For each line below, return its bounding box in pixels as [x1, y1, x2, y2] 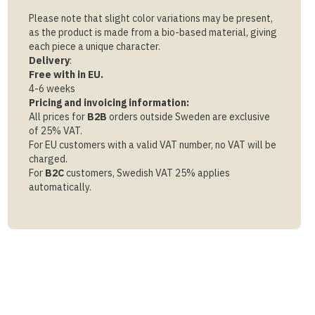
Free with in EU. [28, 68, 103, 81]
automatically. [28, 181, 91, 193]
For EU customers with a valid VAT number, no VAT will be [28, 139, 276, 151]
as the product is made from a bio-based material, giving [28, 26, 277, 39]
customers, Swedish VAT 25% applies [63, 167, 230, 179]
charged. [28, 153, 67, 165]
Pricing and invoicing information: [28, 96, 189, 109]
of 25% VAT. [28, 124, 82, 137]
